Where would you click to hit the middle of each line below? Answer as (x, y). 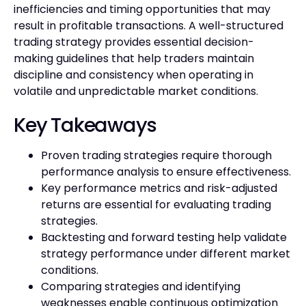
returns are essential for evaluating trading (156, 204)
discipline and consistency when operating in (134, 74)
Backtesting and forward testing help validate (164, 237)
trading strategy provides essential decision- (134, 42)
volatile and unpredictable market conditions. (136, 91)
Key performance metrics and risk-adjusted (159, 188)
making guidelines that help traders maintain (134, 58)
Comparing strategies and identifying (141, 286)
